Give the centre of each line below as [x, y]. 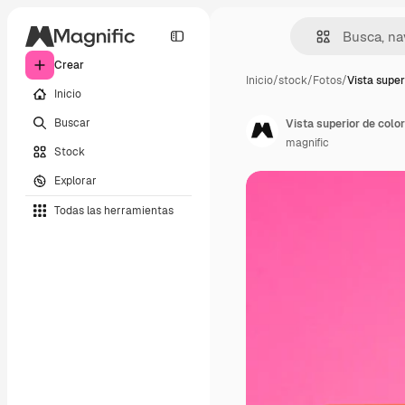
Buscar [72, 122]
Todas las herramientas [114, 210]
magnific [307, 143]
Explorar [75, 180]
